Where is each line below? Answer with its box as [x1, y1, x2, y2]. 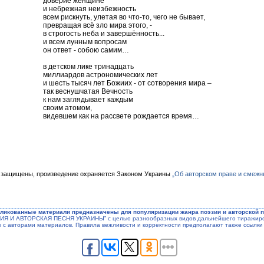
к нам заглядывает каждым [43, 95, 133, 104]
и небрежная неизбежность [43, 4, 136, 13]
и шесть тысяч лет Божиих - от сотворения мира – [43, 78, 212, 87]
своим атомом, [43, 103, 92, 112]
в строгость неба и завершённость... [43, 29, 164, 38]
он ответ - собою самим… [43, 45, 129, 54]
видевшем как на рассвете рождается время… [43, 111, 199, 120]
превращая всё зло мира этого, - [43, 21, 152, 29]
